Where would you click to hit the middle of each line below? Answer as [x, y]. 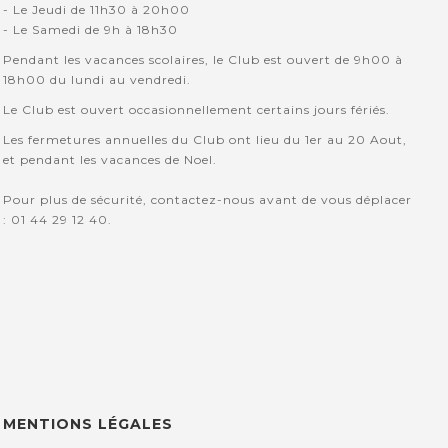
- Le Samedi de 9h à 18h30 [91, 30]
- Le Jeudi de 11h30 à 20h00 [97, 10]
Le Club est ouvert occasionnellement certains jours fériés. [197, 110]
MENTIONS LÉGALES [88, 424]
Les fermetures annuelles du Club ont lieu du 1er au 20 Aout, [205, 140]
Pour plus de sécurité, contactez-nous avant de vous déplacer [208, 200]
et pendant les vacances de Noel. [110, 160]
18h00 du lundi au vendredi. [97, 80]
